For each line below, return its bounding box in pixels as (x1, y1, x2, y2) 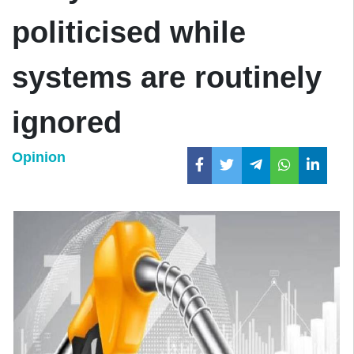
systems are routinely (12, 61, 322, 94)
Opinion (12, 149, 66, 166)
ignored (12, 106, 122, 139)
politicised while (12, 16, 246, 49)
